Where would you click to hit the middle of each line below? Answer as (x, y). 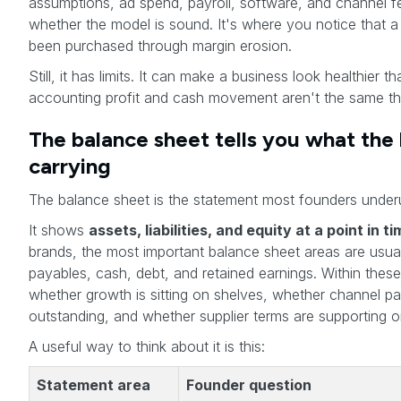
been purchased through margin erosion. (160, 46)
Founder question (249, 385)
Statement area (94, 385)
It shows (59, 230)
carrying (70, 166)
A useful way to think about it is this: (147, 347)
